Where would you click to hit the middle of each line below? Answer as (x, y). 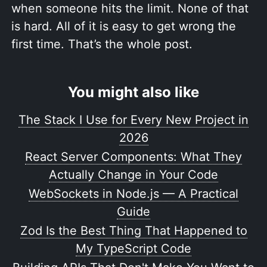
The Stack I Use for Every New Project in (133, 120)
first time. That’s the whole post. (102, 44)
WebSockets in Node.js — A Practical (133, 194)
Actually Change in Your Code (133, 175)
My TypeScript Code (133, 249)
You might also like (133, 92)
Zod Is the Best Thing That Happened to (133, 231)
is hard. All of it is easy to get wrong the (124, 27)
